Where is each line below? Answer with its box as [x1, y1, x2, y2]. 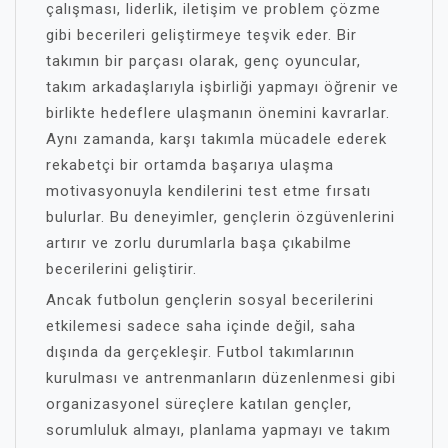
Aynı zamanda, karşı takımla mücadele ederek [46, 130, 387, 148]
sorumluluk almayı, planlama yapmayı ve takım [46, 421, 391, 439]
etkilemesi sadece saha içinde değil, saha [46, 317, 356, 335]
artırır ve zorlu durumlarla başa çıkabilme [46, 234, 352, 252]
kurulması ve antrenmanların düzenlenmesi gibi [46, 369, 396, 387]
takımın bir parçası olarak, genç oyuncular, [46, 52, 361, 70]
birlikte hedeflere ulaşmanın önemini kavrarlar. [46, 104, 390, 122]
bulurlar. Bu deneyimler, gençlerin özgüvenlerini [46, 208, 395, 226]
